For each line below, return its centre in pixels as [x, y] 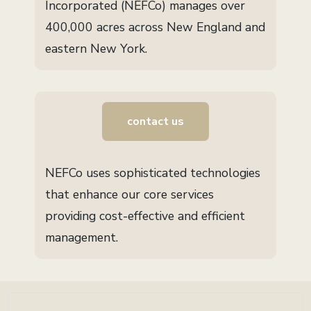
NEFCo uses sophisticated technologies [152, 173]
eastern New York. [96, 49]
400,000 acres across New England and [155, 27]
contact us [155, 122]
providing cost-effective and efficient [145, 216]
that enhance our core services [129, 195]
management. [81, 238]
